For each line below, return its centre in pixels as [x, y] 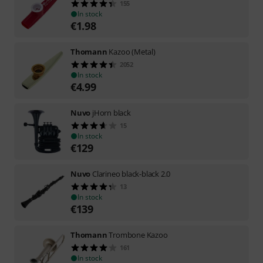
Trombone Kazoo [138, 235]
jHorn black [112, 113]
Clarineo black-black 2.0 [131, 174]
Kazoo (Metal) [132, 52]
